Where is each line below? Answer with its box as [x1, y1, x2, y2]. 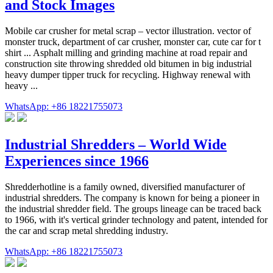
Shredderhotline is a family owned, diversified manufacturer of [5, 181, 245, 192]
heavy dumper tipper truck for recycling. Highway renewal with [5, 69, 250, 80]
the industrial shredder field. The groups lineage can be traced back [5, 203, 261, 214]
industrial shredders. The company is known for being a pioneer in [5, 192, 260, 203]
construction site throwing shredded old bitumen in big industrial [5, 58, 252, 69]
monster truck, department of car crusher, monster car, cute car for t [5, 36, 261, 47]
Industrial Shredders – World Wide [5, 136, 227, 152]
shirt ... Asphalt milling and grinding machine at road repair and [5, 47, 247, 58]
